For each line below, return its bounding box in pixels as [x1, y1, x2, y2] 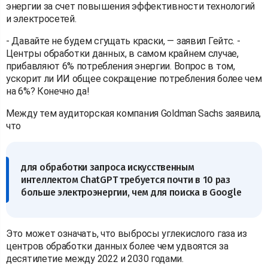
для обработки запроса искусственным [21, 161, 194, 173]
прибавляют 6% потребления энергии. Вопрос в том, [6, 60, 235, 72]
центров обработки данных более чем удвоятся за [6, 240, 229, 252]
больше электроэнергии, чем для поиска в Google [21, 186, 242, 198]
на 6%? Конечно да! [6, 85, 90, 97]
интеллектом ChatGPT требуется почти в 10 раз [21, 173, 230, 185]
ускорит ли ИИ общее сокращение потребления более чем [6, 72, 262, 84]
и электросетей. [6, 13, 77, 25]
